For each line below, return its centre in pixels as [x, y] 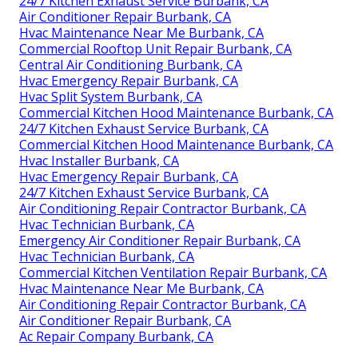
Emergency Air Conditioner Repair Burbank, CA [160, 240]
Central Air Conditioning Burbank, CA [131, 64]
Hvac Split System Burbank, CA [111, 96]
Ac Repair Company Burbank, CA [116, 336]
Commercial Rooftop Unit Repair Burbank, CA [155, 48]
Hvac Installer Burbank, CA [99, 160]
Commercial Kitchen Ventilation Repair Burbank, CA [173, 272]
